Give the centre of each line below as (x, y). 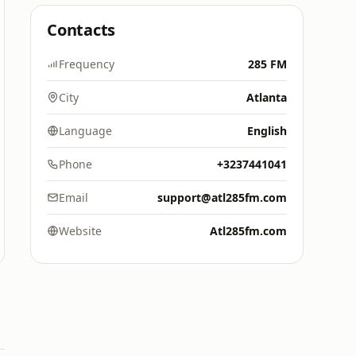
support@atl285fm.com (222, 197)
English (267, 131)
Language (85, 131)
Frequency (87, 64)
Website (80, 231)
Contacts (81, 30)
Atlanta (267, 97)
